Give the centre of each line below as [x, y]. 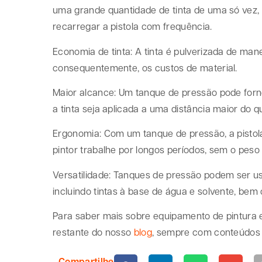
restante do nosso [93, 232]
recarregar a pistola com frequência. [132, 26]
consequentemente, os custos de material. [145, 67]
